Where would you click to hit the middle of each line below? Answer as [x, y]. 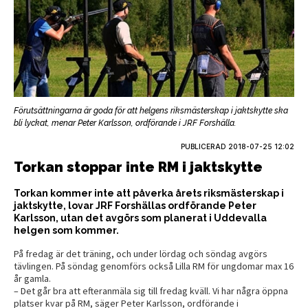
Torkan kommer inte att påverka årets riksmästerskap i [149, 194]
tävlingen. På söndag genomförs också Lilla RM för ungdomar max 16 [154, 266]
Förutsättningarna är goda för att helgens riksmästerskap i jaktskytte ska [151, 111]
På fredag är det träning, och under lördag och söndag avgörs [141, 254]
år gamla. [32, 279]
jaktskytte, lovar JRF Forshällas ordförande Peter [135, 206]
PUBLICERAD [205, 147]
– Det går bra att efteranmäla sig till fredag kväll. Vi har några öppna [151, 291]
